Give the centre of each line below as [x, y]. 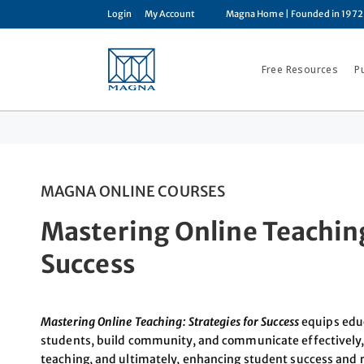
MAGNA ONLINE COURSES [133, 191]
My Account [170, 14]
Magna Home [254, 14]
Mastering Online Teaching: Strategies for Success [170, 322]
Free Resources [300, 69]
